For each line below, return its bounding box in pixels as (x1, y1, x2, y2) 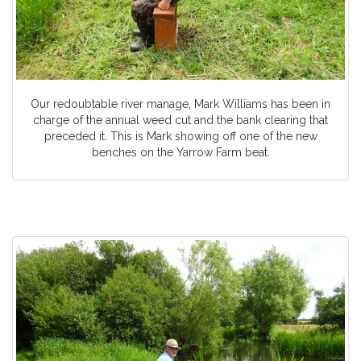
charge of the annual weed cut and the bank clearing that (33, 113, 328, 127)
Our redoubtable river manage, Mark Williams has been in (31, 97, 330, 110)
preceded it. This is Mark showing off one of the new (44, 129, 317, 143)
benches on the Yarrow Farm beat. (91, 145, 270, 159)
